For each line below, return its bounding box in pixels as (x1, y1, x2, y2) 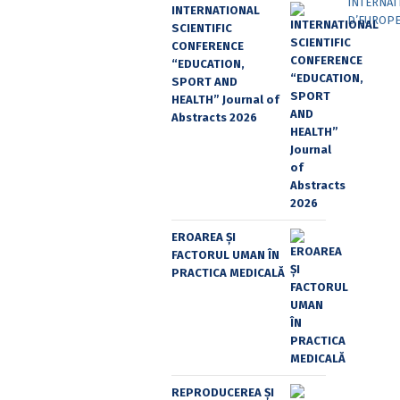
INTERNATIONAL (171, 3, 260, 17)
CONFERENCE (171, 38, 244, 53)
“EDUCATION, (171, 56, 245, 71)
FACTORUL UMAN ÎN (171, 247, 279, 262)
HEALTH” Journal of (171, 92, 279, 106)
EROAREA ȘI (171, 229, 236, 244)
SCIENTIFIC (171, 21, 232, 35)
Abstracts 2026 (171, 110, 257, 124)
